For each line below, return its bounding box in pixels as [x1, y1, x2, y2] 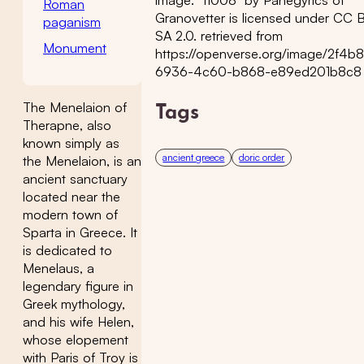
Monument [43, 39, 106, 56]
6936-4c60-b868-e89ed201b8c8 [155, 63, 362, 80]
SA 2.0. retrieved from [155, 27, 284, 44]
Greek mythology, [23, 295, 125, 312]
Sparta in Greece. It [23, 223, 137, 240]
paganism [43, 13, 101, 30]
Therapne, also [23, 116, 111, 133]
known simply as [23, 134, 119, 151]
